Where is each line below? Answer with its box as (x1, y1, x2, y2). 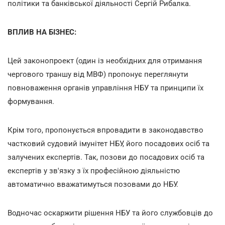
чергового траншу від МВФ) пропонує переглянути (8, 69, 188, 79)
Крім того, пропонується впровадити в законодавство (8, 125, 203, 135)
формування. (8, 96, 54, 106)
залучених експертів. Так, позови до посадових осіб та (8, 152, 204, 162)
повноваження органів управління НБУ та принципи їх (8, 83, 203, 92)
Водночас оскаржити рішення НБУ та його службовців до (8, 208, 213, 217)
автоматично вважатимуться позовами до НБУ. (8, 179, 178, 189)
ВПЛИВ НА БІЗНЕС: (8, 27, 76, 37)
